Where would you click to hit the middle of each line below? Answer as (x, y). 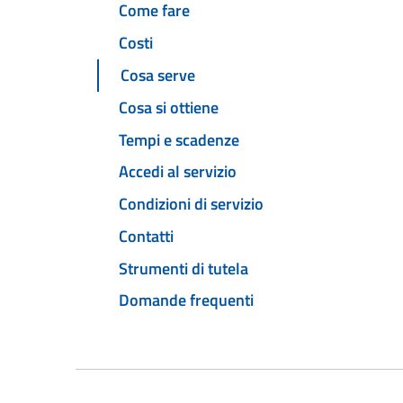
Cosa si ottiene (169, 107)
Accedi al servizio (178, 172)
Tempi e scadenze (179, 139)
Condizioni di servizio (191, 204)
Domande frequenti (186, 300)
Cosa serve (158, 76)
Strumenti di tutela (184, 268)
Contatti (146, 236)
